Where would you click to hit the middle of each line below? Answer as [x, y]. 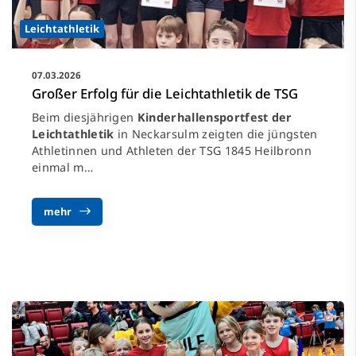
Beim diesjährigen [85, 118]
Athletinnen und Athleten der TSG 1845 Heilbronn [172, 151]
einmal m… [62, 168]
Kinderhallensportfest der [215, 118]
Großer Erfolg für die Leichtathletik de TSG [165, 94]
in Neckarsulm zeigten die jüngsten [216, 134]
